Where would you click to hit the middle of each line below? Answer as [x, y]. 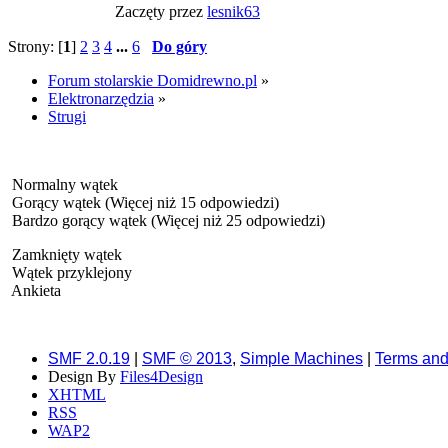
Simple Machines [301, 358]
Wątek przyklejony [70, 272]
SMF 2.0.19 [89, 358]
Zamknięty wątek [65, 254]
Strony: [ [35, 46]
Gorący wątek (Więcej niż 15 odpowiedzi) [143, 202]
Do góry [179, 46]
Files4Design [161, 376]
